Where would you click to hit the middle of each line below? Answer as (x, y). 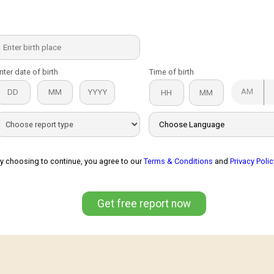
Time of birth (171, 72)
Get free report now (144, 203)
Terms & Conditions (179, 161)
